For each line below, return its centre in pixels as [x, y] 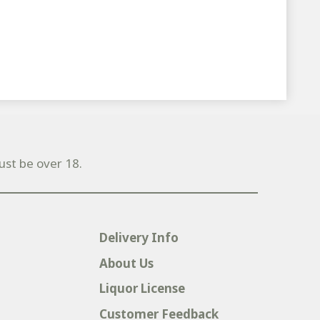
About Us [126, 263]
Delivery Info [139, 238]
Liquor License [142, 289]
